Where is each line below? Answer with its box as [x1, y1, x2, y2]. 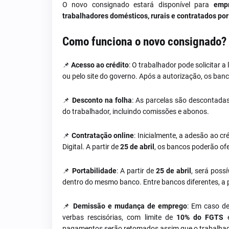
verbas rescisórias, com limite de [62, 213, 177, 221]
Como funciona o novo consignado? [62, 35, 226, 49]
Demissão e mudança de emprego [73, 202, 188, 210]
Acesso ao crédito [71, 61, 129, 69]
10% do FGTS [176, 213, 224, 221]
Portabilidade [72, 167, 117, 175]
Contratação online [71, 131, 134, 140]
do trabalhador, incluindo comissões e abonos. [62, 107, 209, 116]
